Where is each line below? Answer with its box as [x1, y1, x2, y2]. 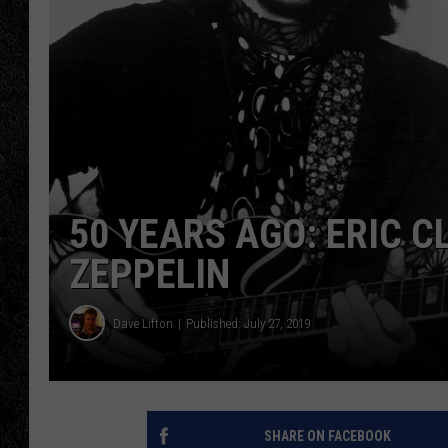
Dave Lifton [113, 315, 173, 331]
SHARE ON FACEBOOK [263, 428, 391, 445]
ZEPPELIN [69, 251, 230, 299]
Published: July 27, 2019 [186, 315, 310, 331]
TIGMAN [336, 32, 386, 48]
